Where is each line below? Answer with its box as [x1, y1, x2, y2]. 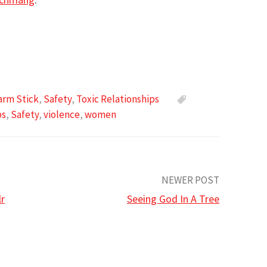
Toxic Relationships [76, 92, 159, 105]
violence [44, 107, 80, 121]
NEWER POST [162, 173, 219, 187]
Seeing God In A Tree [127, 191, 219, 206]
